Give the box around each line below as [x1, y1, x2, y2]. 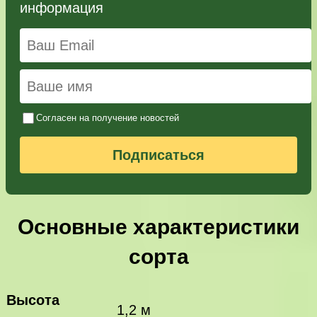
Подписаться [113, 146, 204, 163]
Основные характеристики [18, 214, 299, 238]
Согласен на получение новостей [36, 112, 179, 123]
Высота [6, 292, 59, 308]
